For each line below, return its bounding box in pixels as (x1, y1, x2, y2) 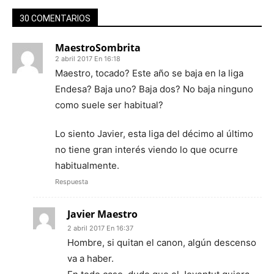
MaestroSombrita (55, 41, 141, 54)
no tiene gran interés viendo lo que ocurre (55, 144, 238, 155)
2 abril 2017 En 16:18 (55, 54, 120, 63)
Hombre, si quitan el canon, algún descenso (67, 237, 256, 248)
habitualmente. (55, 160, 119, 171)
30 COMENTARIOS (20, 13, 91, 23)
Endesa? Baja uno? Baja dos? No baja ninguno (55, 83, 253, 95)
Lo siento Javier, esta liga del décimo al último (55, 128, 253, 139)
